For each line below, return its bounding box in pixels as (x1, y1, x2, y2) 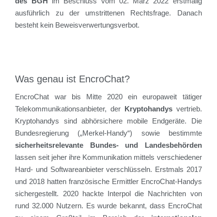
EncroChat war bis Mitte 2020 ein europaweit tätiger (15, 93, 202, 101)
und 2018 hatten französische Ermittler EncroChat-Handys (15, 177, 202, 186)
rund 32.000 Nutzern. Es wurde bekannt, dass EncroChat (15, 201, 202, 210)
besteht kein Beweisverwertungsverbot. (15, 21, 140, 30)
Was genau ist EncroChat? (15, 74, 130, 85)
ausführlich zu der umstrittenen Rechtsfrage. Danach (15, 9, 202, 17)
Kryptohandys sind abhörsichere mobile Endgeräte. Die (15, 117, 202, 125)
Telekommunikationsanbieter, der (15, 105, 124, 113)
